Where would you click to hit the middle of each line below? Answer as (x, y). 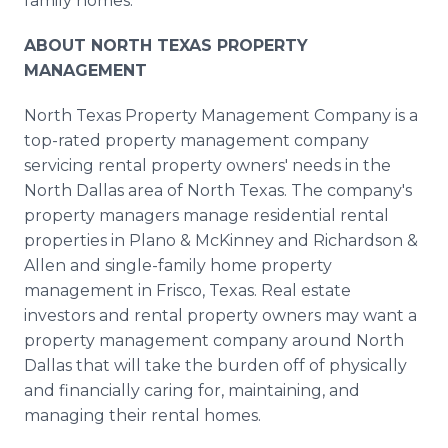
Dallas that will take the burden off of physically (215, 365)
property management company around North (214, 340)
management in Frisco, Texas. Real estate (187, 290)
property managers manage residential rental (206, 215)
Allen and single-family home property (178, 265)
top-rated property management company (196, 140)
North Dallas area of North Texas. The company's (218, 190)
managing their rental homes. (142, 415)
